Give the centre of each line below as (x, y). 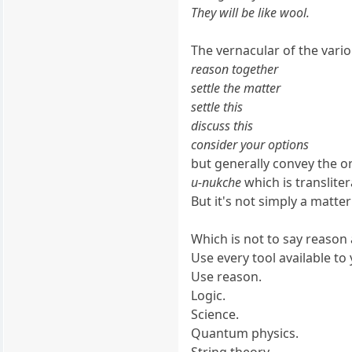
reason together (235, 70)
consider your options (250, 145)
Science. (215, 315)
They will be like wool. (251, 13)
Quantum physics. (245, 334)
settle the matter (236, 88)
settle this (217, 107)
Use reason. (227, 277)
